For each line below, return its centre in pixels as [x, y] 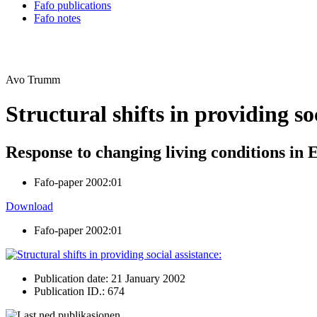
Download [29, 206]
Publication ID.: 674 [79, 291]
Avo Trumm [33, 80]
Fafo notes [57, 18]
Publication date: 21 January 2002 [110, 278]
